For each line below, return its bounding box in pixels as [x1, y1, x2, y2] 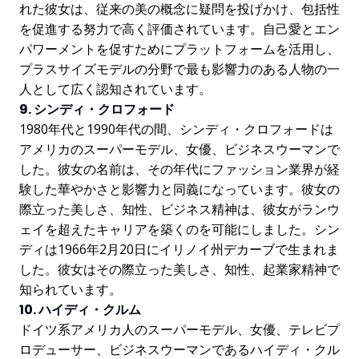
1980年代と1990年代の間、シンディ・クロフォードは [19, 120, 333, 139]
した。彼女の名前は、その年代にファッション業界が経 [19, 160, 340, 179]
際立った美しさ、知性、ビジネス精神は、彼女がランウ [19, 200, 340, 219]
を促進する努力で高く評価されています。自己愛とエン [19, 20, 340, 38]
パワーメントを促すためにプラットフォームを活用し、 [19, 40, 340, 58]
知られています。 [19, 280, 122, 299]
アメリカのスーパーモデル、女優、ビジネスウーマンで [19, 140, 340, 159]
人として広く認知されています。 [19, 80, 212, 99]
